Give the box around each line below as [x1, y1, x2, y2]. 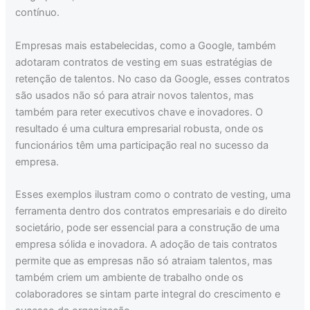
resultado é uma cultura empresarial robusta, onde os [15, 122, 264, 135]
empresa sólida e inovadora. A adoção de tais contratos [15, 238, 278, 251]
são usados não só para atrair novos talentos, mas [15, 89, 255, 102]
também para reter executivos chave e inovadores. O [15, 105, 264, 118]
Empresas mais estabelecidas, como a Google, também [15, 39, 277, 52]
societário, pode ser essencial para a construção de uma [15, 221, 280, 235]
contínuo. [15, 6, 60, 19]
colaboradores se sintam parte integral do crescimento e [15, 288, 281, 301]
